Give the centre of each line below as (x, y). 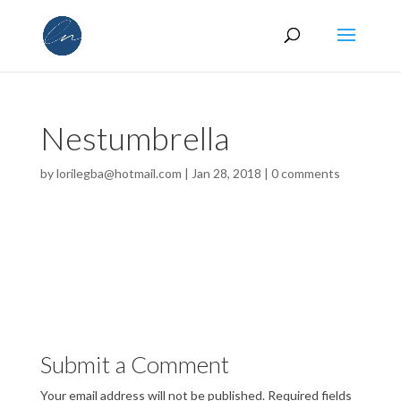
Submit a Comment (134, 364)
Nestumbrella (134, 138)
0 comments (305, 173)
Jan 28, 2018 (226, 173)
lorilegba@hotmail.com (119, 173)
